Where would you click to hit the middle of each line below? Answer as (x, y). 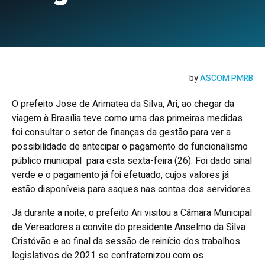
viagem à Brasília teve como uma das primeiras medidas (127, 118)
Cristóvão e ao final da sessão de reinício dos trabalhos (126, 241)
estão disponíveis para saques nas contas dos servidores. (132, 189)
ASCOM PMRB (227, 78)
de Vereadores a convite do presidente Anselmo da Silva (129, 227)
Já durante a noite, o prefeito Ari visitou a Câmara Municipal (132, 213)
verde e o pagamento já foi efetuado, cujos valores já (120, 175)
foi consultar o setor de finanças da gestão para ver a (121, 132)
